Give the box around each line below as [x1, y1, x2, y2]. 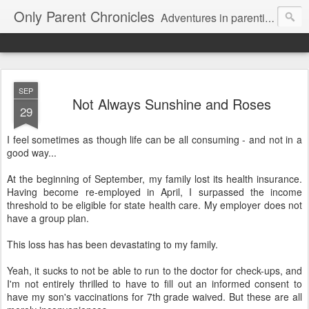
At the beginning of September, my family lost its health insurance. [7, 172, 302, 186]
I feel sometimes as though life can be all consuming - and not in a [7, 132, 302, 146]
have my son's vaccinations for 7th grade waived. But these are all [7, 290, 302, 303]
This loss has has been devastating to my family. [7, 237, 218, 251]
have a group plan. [7, 211, 89, 225]
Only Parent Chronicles [14, 6, 154, 26]
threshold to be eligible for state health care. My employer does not [7, 198, 302, 212]
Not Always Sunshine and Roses [72, 94, 271, 114]
